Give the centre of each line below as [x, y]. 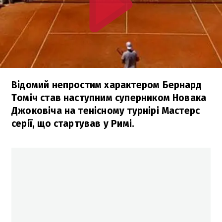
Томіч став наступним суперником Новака [109, 98]
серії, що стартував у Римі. [73, 123]
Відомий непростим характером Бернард [107, 85]
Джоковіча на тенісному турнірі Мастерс [106, 111]
